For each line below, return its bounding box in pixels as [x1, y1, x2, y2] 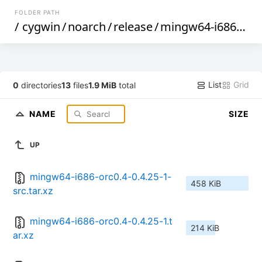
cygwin [22, 19, 61, 35]
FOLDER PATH [15, 9, 60, 16]
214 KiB [191, 223, 219, 233]
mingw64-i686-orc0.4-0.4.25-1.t [30, 215, 173, 227]
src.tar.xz [13, 185, 53, 197]
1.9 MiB [88, 80, 117, 90]
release [113, 19, 153, 35]
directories [19, 80, 62, 90]
